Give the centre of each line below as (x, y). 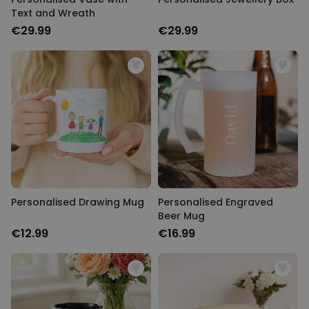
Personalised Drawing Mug (78, 202)
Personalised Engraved (216, 202)
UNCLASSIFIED (125, 88)
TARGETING (118, 56)
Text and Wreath (53, 13)
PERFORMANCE (126, 23)
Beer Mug (181, 216)
